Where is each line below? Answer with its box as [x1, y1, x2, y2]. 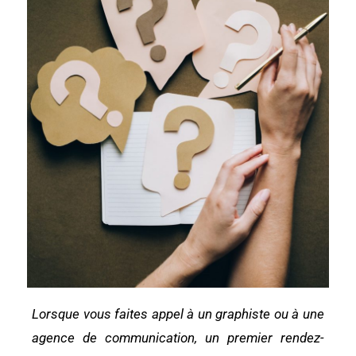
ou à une [270, 305, 325, 322]
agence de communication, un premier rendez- [32, 329, 324, 346]
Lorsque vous [32, 305, 115, 322]
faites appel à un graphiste [114, 305, 271, 322]
